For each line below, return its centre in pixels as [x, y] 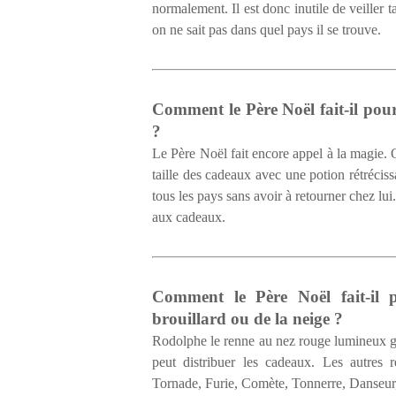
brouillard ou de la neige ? [247, 319]
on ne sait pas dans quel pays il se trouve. [268, 30]
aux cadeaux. [190, 217]
